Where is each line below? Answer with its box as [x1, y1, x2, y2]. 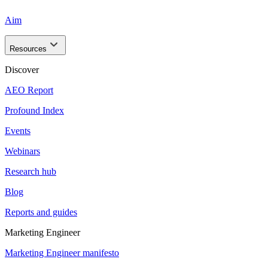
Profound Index [5, 105, 64, 115]
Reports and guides [5, 207, 77, 217]
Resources [10, 44, 47, 53]
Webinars [5, 146, 40, 156]
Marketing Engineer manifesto [5, 248, 119, 258]
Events [5, 126, 31, 136]
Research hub [5, 166, 56, 176]
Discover [5, 65, 39, 75]
